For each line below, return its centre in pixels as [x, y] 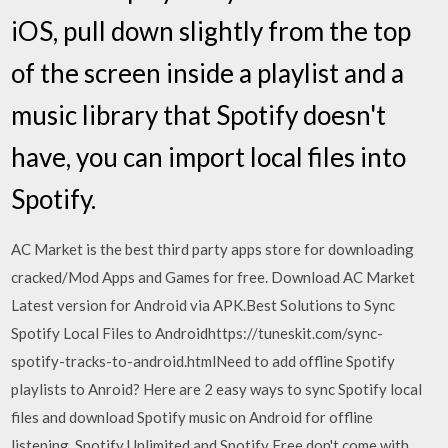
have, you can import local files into [209, 156]
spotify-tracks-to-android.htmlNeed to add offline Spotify [203, 360]
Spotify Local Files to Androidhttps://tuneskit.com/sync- [197, 332]
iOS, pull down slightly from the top [211, 30]
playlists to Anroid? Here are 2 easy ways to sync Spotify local [217, 388]
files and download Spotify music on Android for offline [192, 416]
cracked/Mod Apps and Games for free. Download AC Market [213, 276]
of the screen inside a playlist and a [208, 72]
